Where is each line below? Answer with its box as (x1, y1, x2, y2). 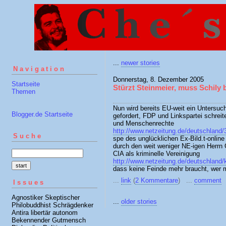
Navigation (13, 65, 66, 73)
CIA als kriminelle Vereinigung (113, 150, 200, 157)
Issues (13, 178, 45, 186)
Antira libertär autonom (12, 208, 78, 216)
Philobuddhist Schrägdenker (12, 201, 93, 209)
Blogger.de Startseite (12, 110, 73, 118)
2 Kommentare (135, 177, 178, 184)
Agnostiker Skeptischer (12, 193, 80, 201)
